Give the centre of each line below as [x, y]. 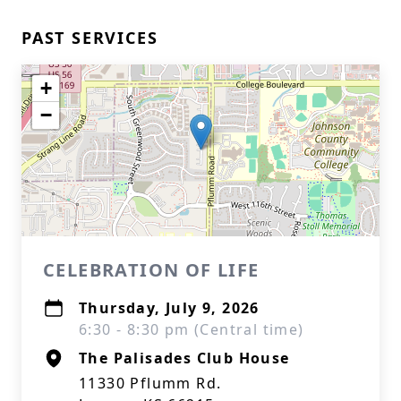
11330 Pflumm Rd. [150, 383]
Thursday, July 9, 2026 [169, 308]
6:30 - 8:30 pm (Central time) [192, 329]
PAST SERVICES [90, 38]
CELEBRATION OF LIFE [151, 270]
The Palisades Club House [184, 358]
